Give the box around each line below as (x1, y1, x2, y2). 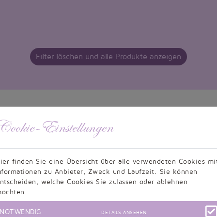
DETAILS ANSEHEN (101, 209, 147, 215)
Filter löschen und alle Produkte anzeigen (36, 52, 181, 62)
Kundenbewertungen (55, 187, 162, 208)
